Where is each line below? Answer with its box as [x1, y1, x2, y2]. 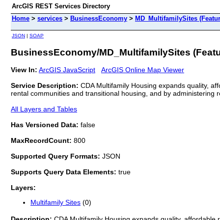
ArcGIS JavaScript [39, 65, 95, 74]
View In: [11, 65, 37, 74]
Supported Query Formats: [11, 152, 102, 160]
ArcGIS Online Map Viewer [101, 65, 184, 74]
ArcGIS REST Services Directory [12, 2, 110, 10]
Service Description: [11, 81, 81, 89]
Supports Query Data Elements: [11, 167, 118, 176]
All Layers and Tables [11, 105, 77, 113]
